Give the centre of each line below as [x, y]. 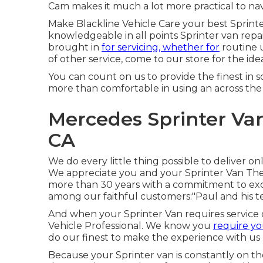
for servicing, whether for [161, 47]
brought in [75, 47]
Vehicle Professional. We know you [131, 226]
